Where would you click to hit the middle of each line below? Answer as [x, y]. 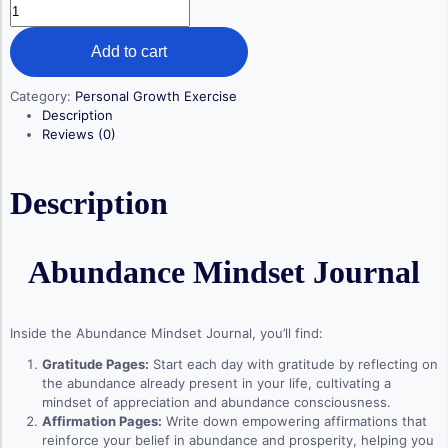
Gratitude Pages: [95, 364]
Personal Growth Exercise [156, 96]
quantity [34, 62]
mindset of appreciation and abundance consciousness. [216, 402]
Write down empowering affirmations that [294, 421]
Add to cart [129, 52]
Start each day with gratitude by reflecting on [293, 364]
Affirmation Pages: [102, 421]
